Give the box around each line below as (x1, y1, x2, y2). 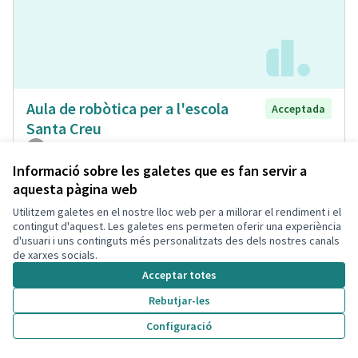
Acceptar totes (141, 268, 217, 282)
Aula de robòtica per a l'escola (26, 97, 229, 118)
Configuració (146, 319, 212, 333)
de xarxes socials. (13, 248, 97, 262)
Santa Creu (26, 117, 101, 138)
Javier (46, 140, 75, 155)
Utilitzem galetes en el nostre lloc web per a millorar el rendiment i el (13, 205, 341, 219)
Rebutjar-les (148, 293, 210, 308)
